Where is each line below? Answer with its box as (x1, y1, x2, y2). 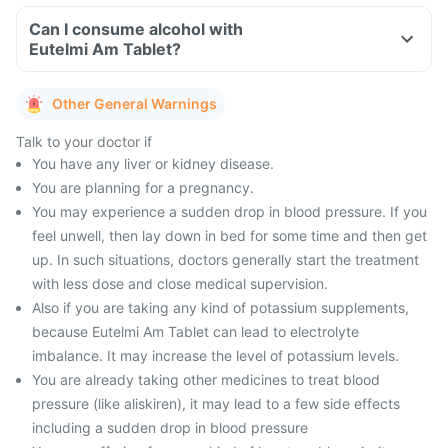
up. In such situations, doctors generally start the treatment (32, 251, 419, 268)
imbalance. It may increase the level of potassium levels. (32, 347, 399, 364)
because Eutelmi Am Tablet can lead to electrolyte (32, 323, 359, 340)
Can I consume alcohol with (29, 19, 243, 39)
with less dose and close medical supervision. (32, 275, 328, 292)
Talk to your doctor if (16, 133, 152, 150)
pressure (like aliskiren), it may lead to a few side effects (32, 395, 400, 412)
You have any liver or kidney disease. (32, 155, 274, 172)
